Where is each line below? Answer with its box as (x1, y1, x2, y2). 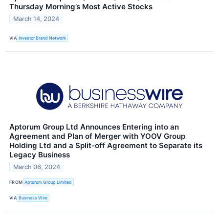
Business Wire (19, 195, 48, 201)
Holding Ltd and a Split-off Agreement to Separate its (9, 141, 202, 151)
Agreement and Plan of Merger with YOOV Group (9, 131, 185, 141)
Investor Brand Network (19, 35, 66, 41)
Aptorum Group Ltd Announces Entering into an (9, 122, 179, 132)
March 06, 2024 (13, 163, 61, 171)
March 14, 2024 (13, 15, 60, 22)
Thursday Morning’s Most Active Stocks (9, 2, 153, 12)
